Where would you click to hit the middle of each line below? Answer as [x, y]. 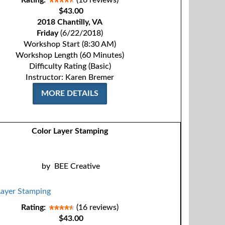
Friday [48, 33]
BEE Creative [77, 166]
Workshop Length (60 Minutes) [70, 55]
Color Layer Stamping [70, 131]
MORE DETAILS [70, 93]
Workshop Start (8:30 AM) [70, 44]
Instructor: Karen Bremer [70, 77]
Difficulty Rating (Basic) [70, 66]
